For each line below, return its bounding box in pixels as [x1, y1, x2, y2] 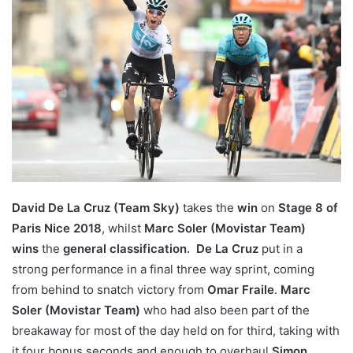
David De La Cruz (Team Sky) [12, 200, 180, 216]
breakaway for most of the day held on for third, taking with [12, 323, 340, 339]
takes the [180, 200, 237, 216]
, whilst [102, 221, 144, 236]
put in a [258, 241, 303, 257]
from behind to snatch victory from [12, 282, 207, 298]
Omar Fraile [207, 282, 274, 298]
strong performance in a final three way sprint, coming [12, 262, 314, 277]
